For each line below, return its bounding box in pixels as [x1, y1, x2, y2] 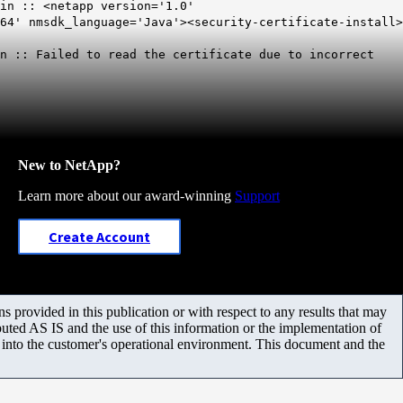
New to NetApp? [18, 157, 121, 173]
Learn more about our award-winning [18, 187, 235, 203]
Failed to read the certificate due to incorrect [36, 47, 374, 61]
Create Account [49, 227, 150, 246]
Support [235, 187, 280, 203]
